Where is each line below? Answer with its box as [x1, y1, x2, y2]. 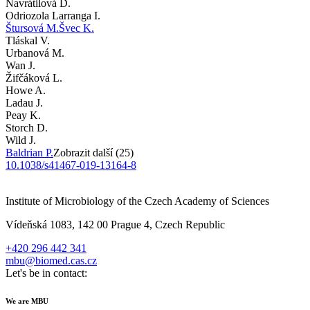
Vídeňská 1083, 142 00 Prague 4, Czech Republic [6, 218, 225, 230]
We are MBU [6, 296, 48, 305]
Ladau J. [6, 96, 43, 109]
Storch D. [6, 121, 48, 134]
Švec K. [59, 21, 94, 34]
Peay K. [6, 109, 41, 121]
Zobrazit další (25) [53, 146, 134, 158]
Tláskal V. [6, 34, 50, 46]
